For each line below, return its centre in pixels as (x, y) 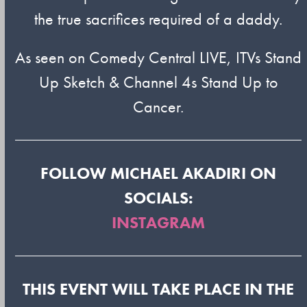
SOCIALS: (158, 198)
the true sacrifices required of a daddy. (159, 19)
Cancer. (159, 107)
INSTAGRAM (159, 222)
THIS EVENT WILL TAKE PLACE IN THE (159, 289)
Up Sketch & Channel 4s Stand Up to (158, 82)
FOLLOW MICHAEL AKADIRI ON (159, 173)
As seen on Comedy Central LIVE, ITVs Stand (159, 57)
